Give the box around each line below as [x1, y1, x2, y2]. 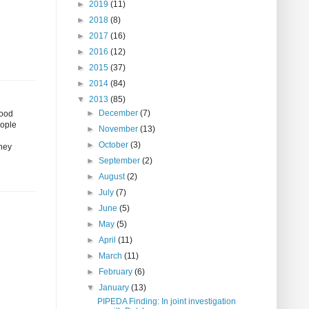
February [99, 267, 135, 277]
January [99, 283, 132, 293]
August [99, 172, 128, 182]
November [99, 124, 141, 134]
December [99, 108, 141, 119]
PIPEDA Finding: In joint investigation [97, 297, 236, 307]
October [99, 140, 131, 150]
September [99, 156, 143, 166]
